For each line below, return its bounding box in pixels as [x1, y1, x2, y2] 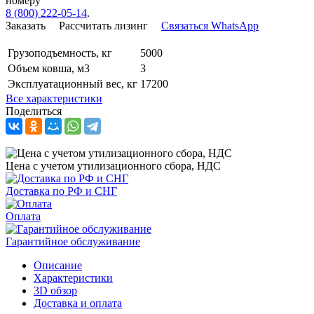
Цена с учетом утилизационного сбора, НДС [6, 159, 221, 172]
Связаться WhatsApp [161, 19, 259, 32]
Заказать [6, 19, 46, 32]
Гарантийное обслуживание [6, 235, 140, 247]
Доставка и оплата [34, 296, 122, 309]
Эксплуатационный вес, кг [8, 77, 137, 90]
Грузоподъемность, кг [8, 46, 112, 59]
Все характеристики [6, 92, 102, 104]
